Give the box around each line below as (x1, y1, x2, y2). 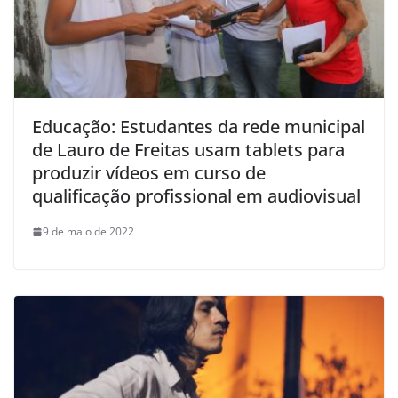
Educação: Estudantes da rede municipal (32, 115, 365, 139)
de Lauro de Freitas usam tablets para (32, 138, 345, 163)
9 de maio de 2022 (43, 224, 134, 240)
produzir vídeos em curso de (32, 161, 266, 186)
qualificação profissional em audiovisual (32, 184, 361, 209)
